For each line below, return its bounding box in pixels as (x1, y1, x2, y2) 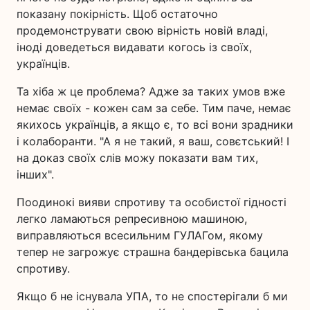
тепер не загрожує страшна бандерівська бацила (17, 245, 289, 259)
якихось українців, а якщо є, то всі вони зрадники (17, 118, 293, 131)
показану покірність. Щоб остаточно (17, 7, 218, 21)
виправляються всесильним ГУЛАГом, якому (17, 228, 263, 242)
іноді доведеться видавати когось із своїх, (17, 40, 252, 54)
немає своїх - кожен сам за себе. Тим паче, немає (17, 101, 291, 115)
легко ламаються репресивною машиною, (17, 212, 247, 226)
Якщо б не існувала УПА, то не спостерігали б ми (17, 289, 288, 303)
